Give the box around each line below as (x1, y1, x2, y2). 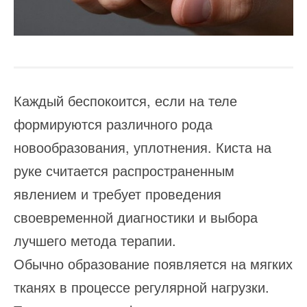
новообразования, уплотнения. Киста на (14, 136, 271, 157)
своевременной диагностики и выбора (14, 206, 258, 227)
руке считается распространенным (14, 160, 234, 180)
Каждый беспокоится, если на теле (14, 90, 237, 110)
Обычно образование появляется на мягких (14, 253, 293, 273)
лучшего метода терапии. (14, 230, 176, 250)
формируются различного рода (14, 113, 212, 134)
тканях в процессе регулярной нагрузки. (14, 276, 269, 297)
